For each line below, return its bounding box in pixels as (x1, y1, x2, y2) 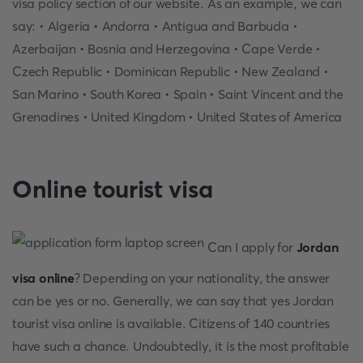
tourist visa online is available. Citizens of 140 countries (12, 315, 331, 331)
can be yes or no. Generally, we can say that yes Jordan (12, 293, 334, 309)
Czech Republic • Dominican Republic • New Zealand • (12, 63, 329, 79)
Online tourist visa (12, 174, 213, 204)
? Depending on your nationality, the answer (74, 270, 331, 286)
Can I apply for (204, 238, 297, 255)
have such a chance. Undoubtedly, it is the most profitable (12, 338, 349, 354)
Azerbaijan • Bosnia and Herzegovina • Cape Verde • (12, 41, 321, 57)
